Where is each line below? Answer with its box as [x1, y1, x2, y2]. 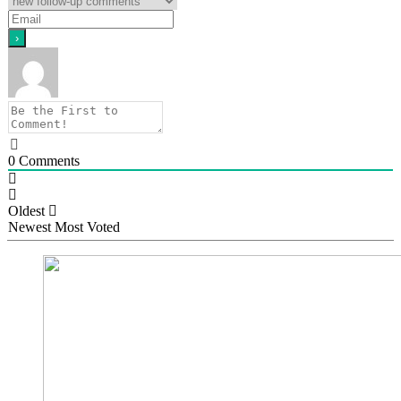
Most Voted [55, 218, 120, 235]
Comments [15, 152, 80, 168]
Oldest [8, 202, 45, 218]
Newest [8, 218, 51, 235]
